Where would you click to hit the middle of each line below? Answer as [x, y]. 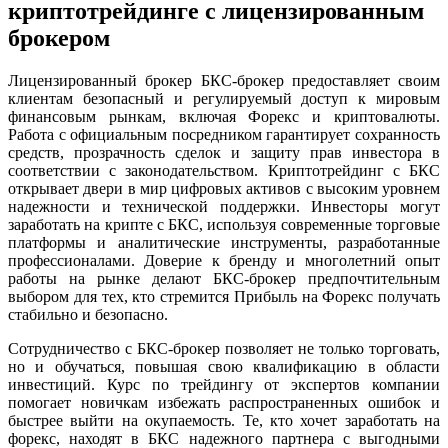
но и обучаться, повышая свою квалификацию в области [224, 366]
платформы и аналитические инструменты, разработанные [224, 242]
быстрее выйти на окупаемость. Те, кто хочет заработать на [224, 420]
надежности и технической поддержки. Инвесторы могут [224, 206]
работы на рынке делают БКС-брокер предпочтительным [224, 278]
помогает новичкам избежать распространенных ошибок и [224, 402]
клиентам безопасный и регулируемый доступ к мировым [224, 98]
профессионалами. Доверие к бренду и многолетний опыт [224, 260]
